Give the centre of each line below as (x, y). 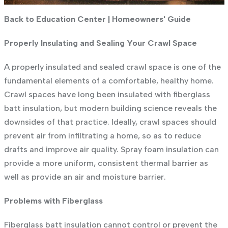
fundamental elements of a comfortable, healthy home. (109, 80)
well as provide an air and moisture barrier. (85, 177)
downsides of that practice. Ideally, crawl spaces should (110, 122)
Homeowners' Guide (151, 19)
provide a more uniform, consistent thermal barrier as (106, 163)
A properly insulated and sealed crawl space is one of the (112, 67)
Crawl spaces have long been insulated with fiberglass (107, 94)
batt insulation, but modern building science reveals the (110, 108)
